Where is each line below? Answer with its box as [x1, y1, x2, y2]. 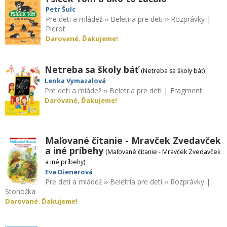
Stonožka [5, 186, 35, 196]
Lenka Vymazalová [45, 75, 106, 85]
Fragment [170, 85, 203, 95]
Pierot [46, 23, 65, 33]
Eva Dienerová [45, 167, 93, 176]
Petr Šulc [46, 4, 75, 14]
